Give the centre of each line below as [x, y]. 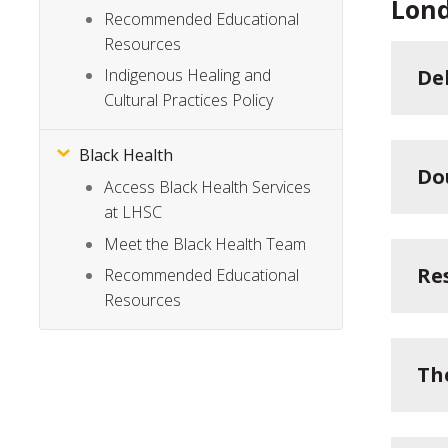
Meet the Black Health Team [205, 243]
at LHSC [133, 212]
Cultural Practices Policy [189, 100]
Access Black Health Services [208, 187]
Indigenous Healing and [188, 75]
